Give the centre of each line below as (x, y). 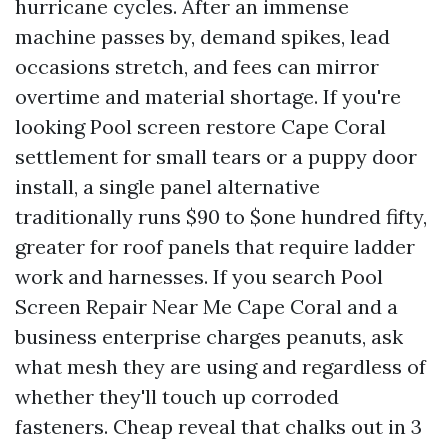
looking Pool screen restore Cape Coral (200, 126)
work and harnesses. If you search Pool (199, 276)
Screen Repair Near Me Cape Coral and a (206, 306)
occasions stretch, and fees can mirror (197, 66)
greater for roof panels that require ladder (215, 246)
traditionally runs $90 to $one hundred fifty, (221, 216)
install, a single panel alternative (167, 186)
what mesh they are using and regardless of (220, 366)
